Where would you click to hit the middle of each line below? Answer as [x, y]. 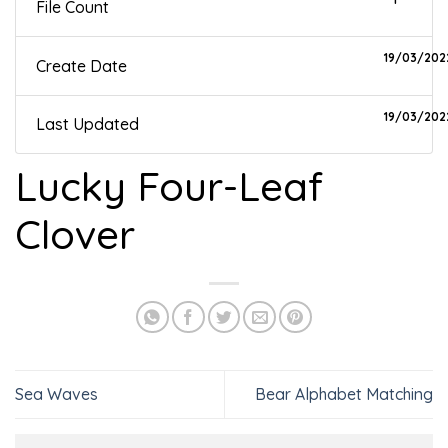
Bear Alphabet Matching [344, 394]
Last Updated [87, 123]
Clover [75, 233]
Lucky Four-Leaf [169, 185]
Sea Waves [56, 394]
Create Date [81, 65]
